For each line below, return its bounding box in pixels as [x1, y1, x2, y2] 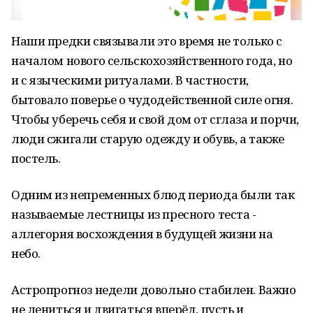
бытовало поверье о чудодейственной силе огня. [11, 92, 293, 108]
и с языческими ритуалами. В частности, [11, 72, 249, 88]
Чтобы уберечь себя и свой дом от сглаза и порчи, [11, 111, 299, 127]
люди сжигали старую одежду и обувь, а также [11, 131, 284, 147]
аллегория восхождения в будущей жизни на [11, 226, 273, 242]
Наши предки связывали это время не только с [11, 33, 282, 49]
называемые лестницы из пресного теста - [11, 206, 256, 222]
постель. [11, 150, 61, 166]
